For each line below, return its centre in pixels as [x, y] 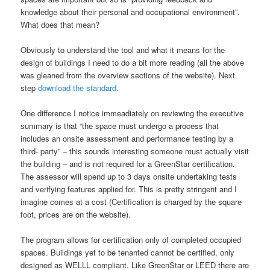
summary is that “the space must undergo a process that [120, 126]
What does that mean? [60, 25]
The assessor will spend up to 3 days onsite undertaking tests [129, 177]
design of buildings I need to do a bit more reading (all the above [133, 63]
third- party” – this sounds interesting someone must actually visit [135, 151]
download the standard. [79, 88]
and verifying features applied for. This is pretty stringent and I [129, 189]
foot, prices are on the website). [76, 215]
